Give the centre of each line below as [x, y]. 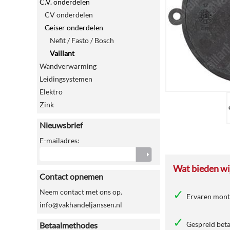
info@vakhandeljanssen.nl [81, 205]
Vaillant [62, 53]
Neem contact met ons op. [81, 192]
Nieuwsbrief [61, 125]
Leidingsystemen [66, 79]
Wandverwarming [68, 66]
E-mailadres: [60, 140]
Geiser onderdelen [74, 27]
